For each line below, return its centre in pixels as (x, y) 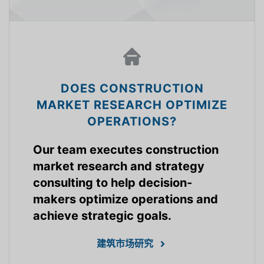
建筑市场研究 (125, 244)
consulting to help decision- (113, 183)
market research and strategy (119, 166)
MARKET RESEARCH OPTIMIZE (132, 105)
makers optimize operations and (126, 199)
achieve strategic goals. (102, 216)
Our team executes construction (126, 150)
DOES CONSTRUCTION (132, 89)
